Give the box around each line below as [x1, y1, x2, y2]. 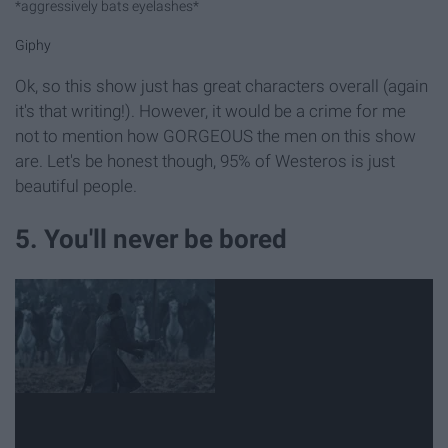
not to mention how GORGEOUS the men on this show [15, 125, 416, 146]
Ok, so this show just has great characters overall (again [15, 75, 428, 96]
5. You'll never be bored [15, 223, 287, 254]
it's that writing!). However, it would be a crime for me [15, 100, 406, 121]
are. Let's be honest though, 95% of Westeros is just [15, 150, 395, 171]
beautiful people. [15, 175, 137, 196]
